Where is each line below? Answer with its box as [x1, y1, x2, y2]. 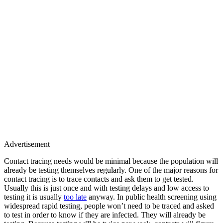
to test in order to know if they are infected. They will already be [4, 210, 206, 219]
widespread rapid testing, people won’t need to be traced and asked [4, 201, 214, 210]
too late [64, 192, 87, 201]
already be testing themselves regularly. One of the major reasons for [4, 165, 218, 174]
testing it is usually [4, 192, 64, 201]
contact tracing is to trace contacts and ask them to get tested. [4, 174, 194, 183]
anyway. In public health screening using [87, 192, 217, 201]
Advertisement [4, 139, 50, 148]
